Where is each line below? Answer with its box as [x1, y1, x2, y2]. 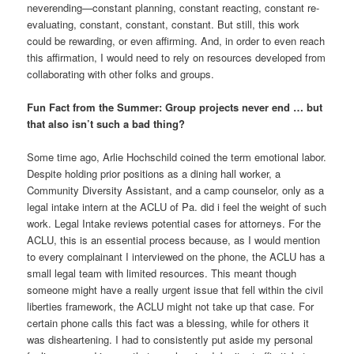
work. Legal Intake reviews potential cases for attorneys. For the [27, 215, 322, 231]
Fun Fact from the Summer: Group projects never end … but [27, 99, 323, 115]
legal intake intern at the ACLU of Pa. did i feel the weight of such [27, 198, 327, 214]
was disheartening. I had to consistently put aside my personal [27, 331, 314, 347]
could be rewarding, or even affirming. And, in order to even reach [27, 32, 326, 48]
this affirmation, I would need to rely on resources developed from [27, 49, 326, 65]
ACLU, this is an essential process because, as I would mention [27, 232, 321, 247]
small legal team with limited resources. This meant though [27, 265, 297, 281]
